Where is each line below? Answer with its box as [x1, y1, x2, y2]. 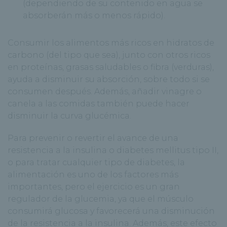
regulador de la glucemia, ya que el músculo [8, 194, 194, 204]
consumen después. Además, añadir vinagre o [8, 87, 202, 97]
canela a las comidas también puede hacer [8, 99, 190, 109]
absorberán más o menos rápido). [23, 11, 165, 21]
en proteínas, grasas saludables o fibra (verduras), [8, 62, 214, 72]
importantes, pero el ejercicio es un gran [8, 182, 180, 192]
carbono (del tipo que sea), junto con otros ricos [8, 50, 210, 60]
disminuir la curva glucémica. [8, 111, 131, 121]
